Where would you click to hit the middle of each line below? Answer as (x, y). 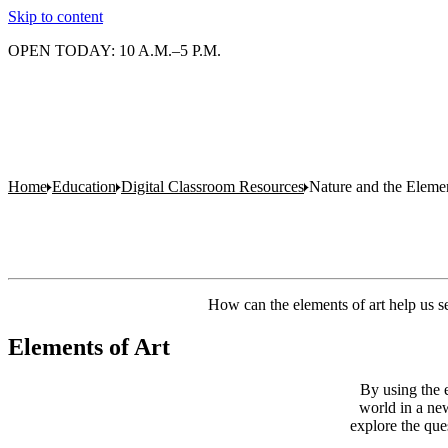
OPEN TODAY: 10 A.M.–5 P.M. (114, 50)
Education (84, 186)
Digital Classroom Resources (212, 186)
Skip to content (55, 16)
